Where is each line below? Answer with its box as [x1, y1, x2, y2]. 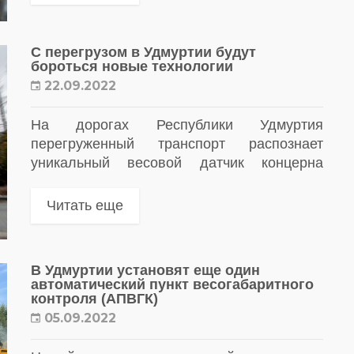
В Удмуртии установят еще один [31, 262, 260, 279]
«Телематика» [31, 173, 124, 190]
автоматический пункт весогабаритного [31, 277, 314, 293]
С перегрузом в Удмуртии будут [31, 43, 256, 60]
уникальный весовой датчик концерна [31, 154, 323, 171]
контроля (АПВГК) [31, 291, 158, 307]
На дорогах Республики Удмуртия [31, 116, 323, 133]
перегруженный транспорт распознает [31, 135, 323, 152]
